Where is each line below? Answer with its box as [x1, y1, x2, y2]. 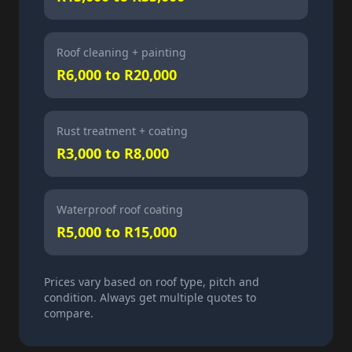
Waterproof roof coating [57, 202, 183, 217]
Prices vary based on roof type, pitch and [44, 274, 259, 289]
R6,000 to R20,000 [57, 65, 177, 84]
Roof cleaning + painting [57, 45, 186, 60]
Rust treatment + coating [57, 123, 188, 138]
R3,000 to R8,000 [57, 144, 169, 163]
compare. [44, 306, 93, 321]
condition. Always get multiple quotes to [44, 290, 256, 305]
